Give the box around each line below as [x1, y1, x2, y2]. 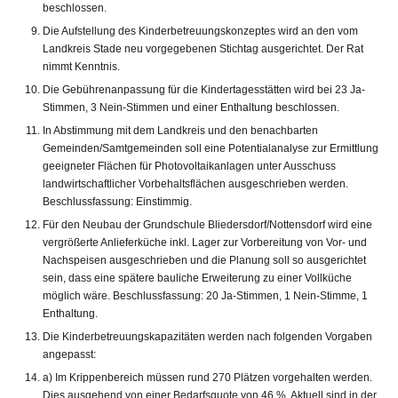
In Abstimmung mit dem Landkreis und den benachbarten [43, 123, 318, 137]
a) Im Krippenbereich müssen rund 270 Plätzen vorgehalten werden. [43, 370, 372, 384]
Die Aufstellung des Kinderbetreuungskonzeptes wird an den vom [43, 24, 358, 37]
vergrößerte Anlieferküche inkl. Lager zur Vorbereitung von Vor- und [43, 235, 367, 249]
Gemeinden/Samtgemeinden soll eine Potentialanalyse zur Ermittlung [43, 141, 378, 155]
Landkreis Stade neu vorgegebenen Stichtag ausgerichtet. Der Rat [43, 42, 363, 55]
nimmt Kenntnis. [43, 60, 120, 73]
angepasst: [43, 347, 96, 361]
